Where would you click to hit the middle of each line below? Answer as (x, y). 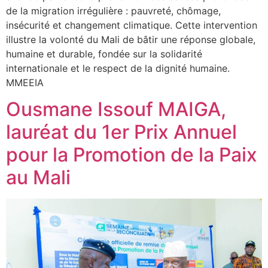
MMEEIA (25, 82)
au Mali (38, 178)
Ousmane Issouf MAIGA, (116, 109)
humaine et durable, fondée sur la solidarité (104, 54)
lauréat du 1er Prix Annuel (121, 132)
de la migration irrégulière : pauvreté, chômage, (113, 10)
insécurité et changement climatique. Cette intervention (132, 25)
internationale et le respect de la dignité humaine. (118, 68)
